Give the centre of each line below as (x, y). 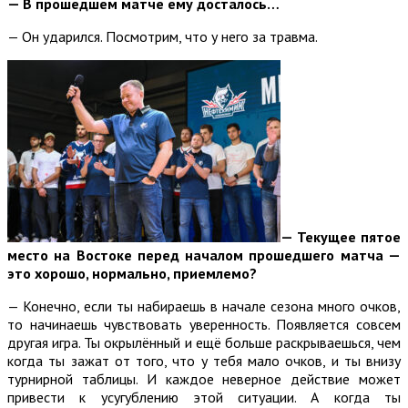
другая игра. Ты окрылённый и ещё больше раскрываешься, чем (204, 342)
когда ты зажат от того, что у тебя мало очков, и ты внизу (204, 360)
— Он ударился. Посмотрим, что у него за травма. (163, 36)
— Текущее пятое (341, 236)
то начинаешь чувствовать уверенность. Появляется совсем (204, 324)
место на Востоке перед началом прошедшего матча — (204, 255)
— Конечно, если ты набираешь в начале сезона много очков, (204, 306)
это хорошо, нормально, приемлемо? (132, 273)
